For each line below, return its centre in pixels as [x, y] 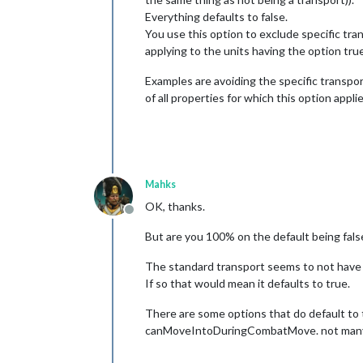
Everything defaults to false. [216, 16]
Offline [148, 217]
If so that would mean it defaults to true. [248, 283]
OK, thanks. [175, 206]
